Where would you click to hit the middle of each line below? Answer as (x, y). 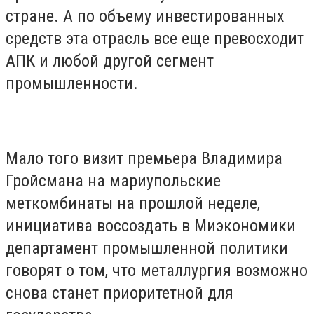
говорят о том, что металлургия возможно (157, 271)
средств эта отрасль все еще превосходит (155, 39)
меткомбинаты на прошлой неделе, (133, 204)
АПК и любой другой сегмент (110, 61)
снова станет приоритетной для (120, 293)
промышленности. (72, 84)
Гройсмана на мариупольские (113, 181)
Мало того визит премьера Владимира (144, 159)
